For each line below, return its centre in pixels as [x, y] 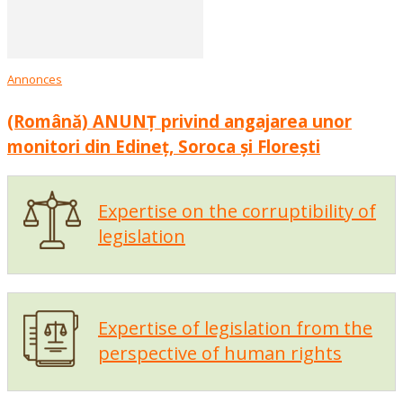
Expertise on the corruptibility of [237, 211]
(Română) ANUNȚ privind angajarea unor [179, 121]
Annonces [35, 79]
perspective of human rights [220, 354]
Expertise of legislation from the [235, 328]
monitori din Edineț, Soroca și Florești [164, 146]
